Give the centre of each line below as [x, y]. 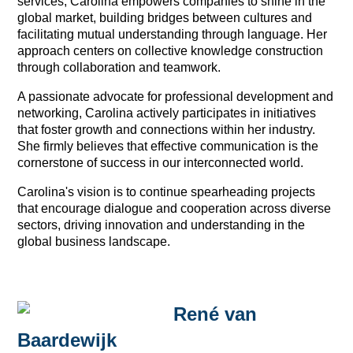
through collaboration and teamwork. [119, 67]
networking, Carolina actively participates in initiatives [167, 113]
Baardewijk [67, 340]
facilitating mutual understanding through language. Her [173, 34]
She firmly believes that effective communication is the [168, 146]
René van [216, 314]
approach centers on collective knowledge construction [171, 50]
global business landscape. [94, 241]
